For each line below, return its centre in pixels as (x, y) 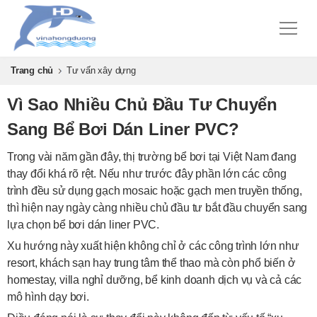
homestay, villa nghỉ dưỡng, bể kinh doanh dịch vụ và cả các (155, 280)
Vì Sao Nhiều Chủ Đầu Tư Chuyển (142, 104)
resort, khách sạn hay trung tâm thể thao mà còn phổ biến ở (151, 263)
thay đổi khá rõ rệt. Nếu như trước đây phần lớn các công (147, 174)
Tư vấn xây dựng (101, 70)
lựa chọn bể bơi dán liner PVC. (83, 225)
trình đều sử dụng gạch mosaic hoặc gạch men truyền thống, (155, 191)
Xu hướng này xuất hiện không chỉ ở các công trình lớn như (153, 246)
